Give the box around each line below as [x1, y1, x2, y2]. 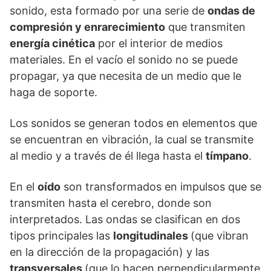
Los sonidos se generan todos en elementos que [10, 117, 257, 129]
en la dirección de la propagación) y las [10, 246, 209, 258]
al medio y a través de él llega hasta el [10, 149, 206, 162]
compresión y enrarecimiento [10, 21, 165, 33]
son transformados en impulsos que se [60, 180, 261, 193]
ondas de [207, 4, 255, 17]
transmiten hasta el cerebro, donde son [10, 197, 212, 209]
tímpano [206, 149, 249, 162]
